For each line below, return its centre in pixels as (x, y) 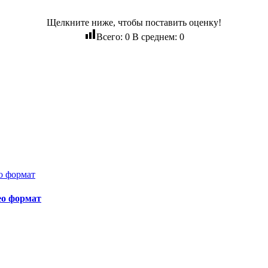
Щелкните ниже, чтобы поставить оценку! (134, 22)
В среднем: (154, 36)
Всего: (110, 36)
